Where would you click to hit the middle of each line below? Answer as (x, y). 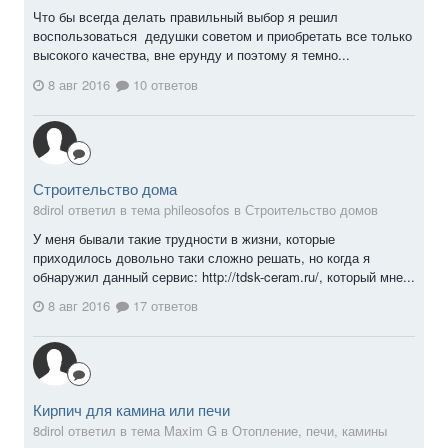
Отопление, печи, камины (309, 431)
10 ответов (163, 84)
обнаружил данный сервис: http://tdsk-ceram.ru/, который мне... (224, 276)
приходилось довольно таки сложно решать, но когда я (201, 257)
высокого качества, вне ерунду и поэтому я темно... (191, 55)
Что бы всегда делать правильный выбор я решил (185, 17)
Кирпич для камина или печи (131, 410)
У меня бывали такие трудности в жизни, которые (184, 238)
